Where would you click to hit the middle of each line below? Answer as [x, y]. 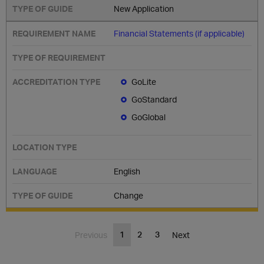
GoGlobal [149, 117]
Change [129, 195]
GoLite [144, 82]
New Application [144, 9]
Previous [91, 235]
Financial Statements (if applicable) [179, 33]
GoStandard [154, 99]
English [127, 171]
